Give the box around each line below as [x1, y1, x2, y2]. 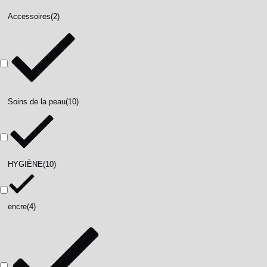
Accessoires [8, 12, 51, 21]
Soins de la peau [8, 97, 66, 107]
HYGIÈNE [8, 160, 43, 169]
